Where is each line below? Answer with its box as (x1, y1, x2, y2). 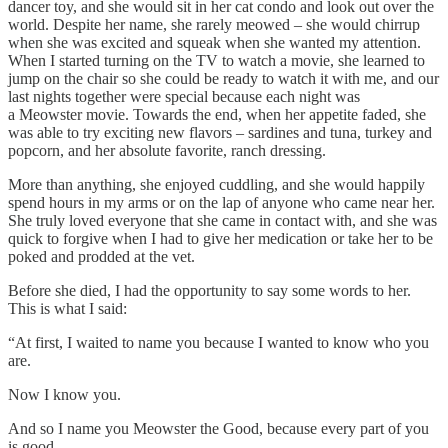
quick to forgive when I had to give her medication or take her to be (8, 229, 433, 247)
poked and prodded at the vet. (8, 247, 195, 265)
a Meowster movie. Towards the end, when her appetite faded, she (8, 105, 426, 123)
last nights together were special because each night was (8, 87, 360, 105)
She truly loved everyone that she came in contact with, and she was (8, 211, 437, 229)
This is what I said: (8, 299, 127, 317)
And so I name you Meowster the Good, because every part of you (8, 419, 429, 437)
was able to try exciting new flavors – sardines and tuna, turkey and (8, 123, 432, 141)
